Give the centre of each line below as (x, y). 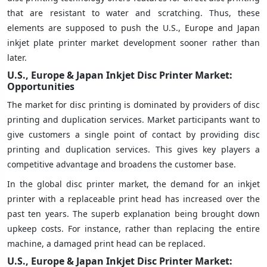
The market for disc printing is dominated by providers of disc (133, 104)
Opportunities (41, 86)
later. (17, 57)
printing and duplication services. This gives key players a (133, 149)
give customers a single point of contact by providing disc (133, 134)
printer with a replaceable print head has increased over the (133, 198)
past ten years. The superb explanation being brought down (133, 213)
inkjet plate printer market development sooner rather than (133, 42)
